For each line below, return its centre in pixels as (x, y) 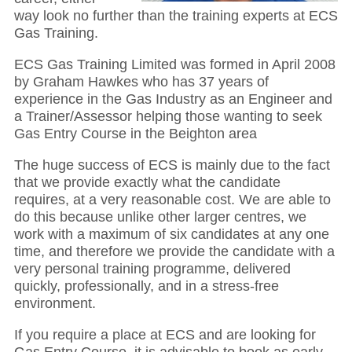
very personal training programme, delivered (152, 268)
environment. (55, 303)
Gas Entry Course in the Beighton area (135, 133)
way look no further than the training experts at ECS (176, 15)
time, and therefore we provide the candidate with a (174, 251)
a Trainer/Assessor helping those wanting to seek (168, 116)
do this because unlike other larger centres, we (160, 216)
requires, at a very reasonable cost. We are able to (172, 199)
